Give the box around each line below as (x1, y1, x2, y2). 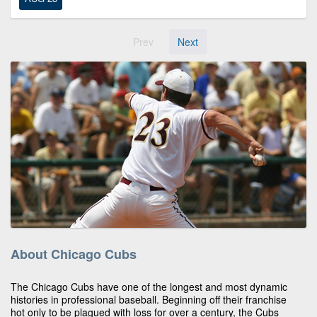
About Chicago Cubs (11, 244, 137, 263)
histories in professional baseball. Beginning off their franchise (11, 292, 287, 306)
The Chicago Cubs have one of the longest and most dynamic (11, 279, 287, 294)
